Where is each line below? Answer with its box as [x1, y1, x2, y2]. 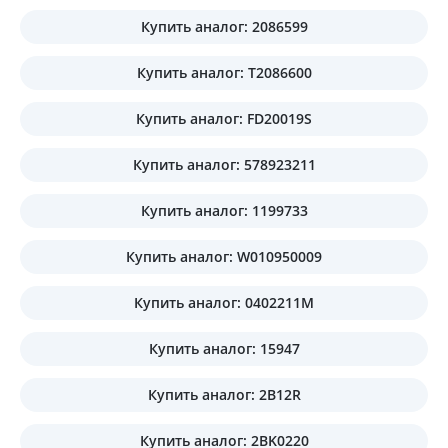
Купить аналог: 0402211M [134, 292, 314, 312]
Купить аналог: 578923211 [132, 154, 316, 174]
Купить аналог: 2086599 [140, 16, 308, 36]
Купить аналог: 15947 [148, 338, 300, 358]
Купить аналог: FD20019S [136, 108, 312, 128]
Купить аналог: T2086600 [136, 62, 312, 82]
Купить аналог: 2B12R [147, 384, 301, 404]
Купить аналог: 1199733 [140, 200, 308, 220]
